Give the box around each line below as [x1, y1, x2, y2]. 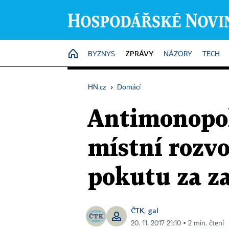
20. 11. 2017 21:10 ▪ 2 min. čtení [131, 220, 224, 227]
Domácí [117, 84, 141, 91]
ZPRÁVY [125, 49, 153, 58]
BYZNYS [88, 51, 115, 58]
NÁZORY [164, 51, 192, 58]
